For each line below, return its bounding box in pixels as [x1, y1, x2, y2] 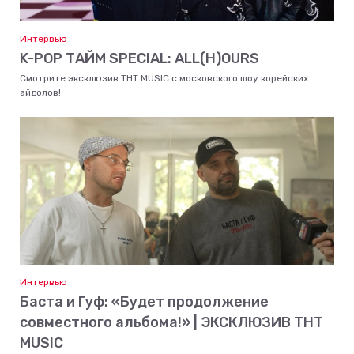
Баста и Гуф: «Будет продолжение [20, 292, 269, 311]
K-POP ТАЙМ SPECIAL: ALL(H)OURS [20, 49, 259, 67]
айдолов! [20, 86, 61, 98]
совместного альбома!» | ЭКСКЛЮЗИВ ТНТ [20, 313, 323, 331]
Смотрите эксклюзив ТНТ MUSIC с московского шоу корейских [20, 72, 308, 84]
